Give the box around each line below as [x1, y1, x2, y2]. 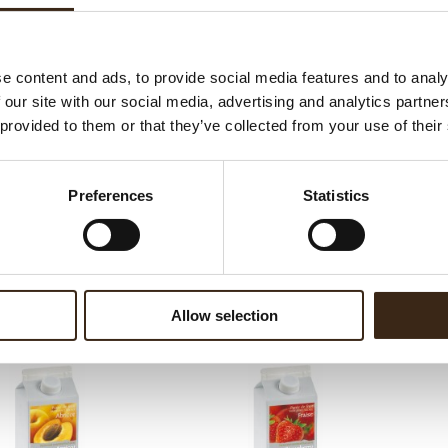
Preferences [68, 186, 154, 204]
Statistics [303, 186, 369, 204]
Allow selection [170, 306, 278, 324]
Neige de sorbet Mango [201, 304, 368, 324]
